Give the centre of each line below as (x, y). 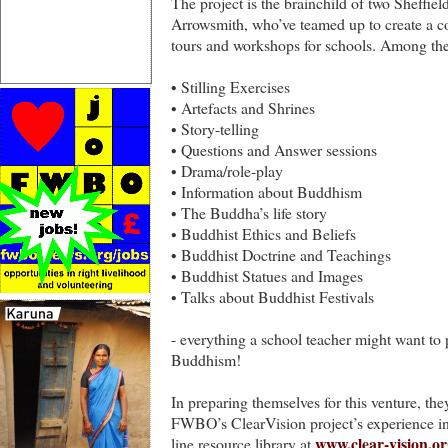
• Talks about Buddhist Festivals (272, 297)
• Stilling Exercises (230, 87)
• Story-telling (215, 129)
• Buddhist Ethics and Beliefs (263, 234)
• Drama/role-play (227, 171)
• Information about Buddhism (266, 192)
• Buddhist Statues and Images (267, 276)
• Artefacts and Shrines (243, 108)
